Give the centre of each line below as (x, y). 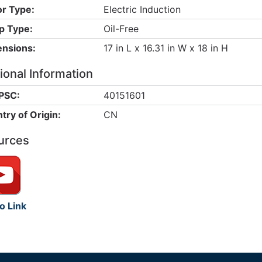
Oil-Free (121, 29)
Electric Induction (142, 9)
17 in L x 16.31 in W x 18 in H (166, 48)
